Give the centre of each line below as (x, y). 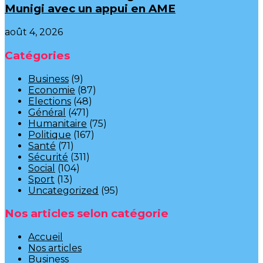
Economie (52, 90)
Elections (50, 101)
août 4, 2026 (34, 32)
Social (42, 168)
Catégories (37, 55)
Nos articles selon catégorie (87, 214)
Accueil (45, 237)
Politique (50, 134)
